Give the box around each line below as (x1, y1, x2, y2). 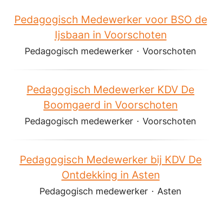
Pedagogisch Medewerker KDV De (27, 83, 194, 96)
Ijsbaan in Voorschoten (54, 28, 167, 41)
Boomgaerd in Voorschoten (43, 98, 178, 111)
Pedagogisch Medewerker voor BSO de (14, 13, 207, 26)
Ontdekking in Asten (61, 168, 160, 181)
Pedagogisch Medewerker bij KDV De (19, 153, 202, 166)
